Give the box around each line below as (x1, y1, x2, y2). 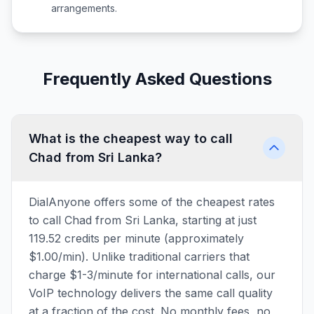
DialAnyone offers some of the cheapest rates (29, 195, 275, 209)
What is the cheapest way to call (29, 131, 233, 146)
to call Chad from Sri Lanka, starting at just (29, 213, 257, 227)
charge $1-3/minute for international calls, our (29, 268, 275, 282)
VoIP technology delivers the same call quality (29, 286, 273, 300)
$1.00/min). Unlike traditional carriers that (29, 250, 250, 264)
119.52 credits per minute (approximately (29, 231, 244, 245)
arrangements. (51, 2, 117, 14)
